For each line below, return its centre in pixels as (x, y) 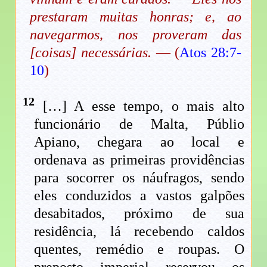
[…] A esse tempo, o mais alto (139, 106)
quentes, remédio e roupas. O (139, 249)
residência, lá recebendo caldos (139, 232)
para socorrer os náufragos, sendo (139, 178)
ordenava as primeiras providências (139, 160)
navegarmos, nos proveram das (136, 34)
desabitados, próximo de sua (139, 214)
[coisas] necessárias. (93, 52)
